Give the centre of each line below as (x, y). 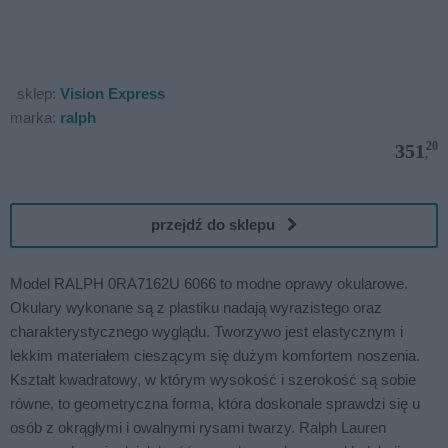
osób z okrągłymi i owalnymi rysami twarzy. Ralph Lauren (198, 427)
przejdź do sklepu (218, 225)
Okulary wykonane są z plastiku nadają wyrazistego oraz (196, 307)
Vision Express (112, 93)
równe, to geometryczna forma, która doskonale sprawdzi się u (215, 403)
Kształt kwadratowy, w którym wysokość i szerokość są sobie (213, 379)
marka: (35, 117)
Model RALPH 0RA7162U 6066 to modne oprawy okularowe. (209, 283)
